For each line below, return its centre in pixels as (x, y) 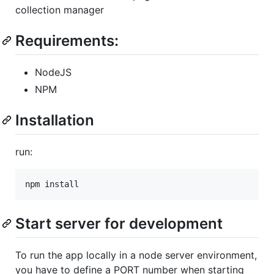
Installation (55, 120)
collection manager (60, 9)
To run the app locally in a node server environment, (136, 255)
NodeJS (53, 72)
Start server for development (119, 224)
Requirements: (67, 40)
